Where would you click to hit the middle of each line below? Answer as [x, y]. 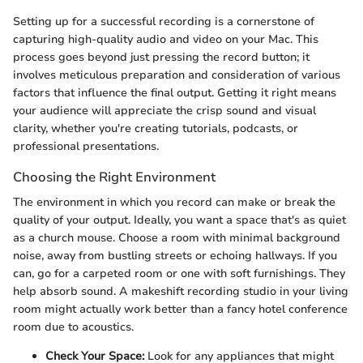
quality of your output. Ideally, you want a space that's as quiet [179, 220]
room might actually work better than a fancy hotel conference [180, 310]
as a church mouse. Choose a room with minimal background [177, 238]
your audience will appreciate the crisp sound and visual [164, 110]
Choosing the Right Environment [114, 177]
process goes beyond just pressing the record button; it [161, 57]
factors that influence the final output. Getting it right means [175, 92]
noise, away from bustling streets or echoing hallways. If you [175, 256]
